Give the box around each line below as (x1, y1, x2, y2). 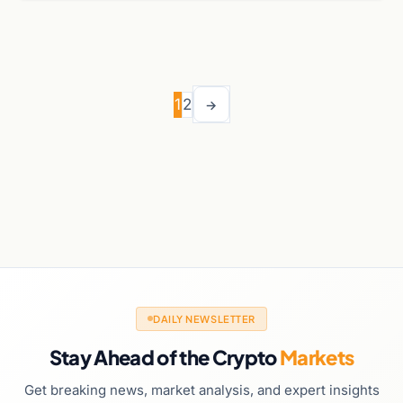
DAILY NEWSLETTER (153, 312, 255, 325)
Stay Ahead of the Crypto (49, 344, 281, 370)
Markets (280, 344, 354, 370)
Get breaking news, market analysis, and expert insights (23, 381, 380, 399)
